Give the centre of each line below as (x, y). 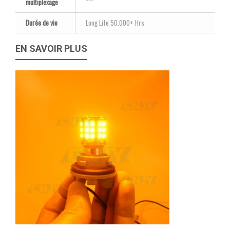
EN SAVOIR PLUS (51, 49)
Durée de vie (42, 23)
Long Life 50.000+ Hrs (115, 23)
